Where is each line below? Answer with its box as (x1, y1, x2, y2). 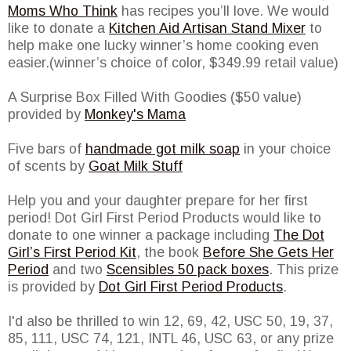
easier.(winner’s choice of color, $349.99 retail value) (8, 55, 338, 71)
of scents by (8, 158, 89, 175)
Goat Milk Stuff (89, 158, 183, 175)
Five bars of (8, 141, 85, 157)
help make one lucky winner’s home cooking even (8, 38, 319, 54)
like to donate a (8, 20, 109, 37)
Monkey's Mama (85, 107, 186, 123)
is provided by (8, 279, 99, 295)
